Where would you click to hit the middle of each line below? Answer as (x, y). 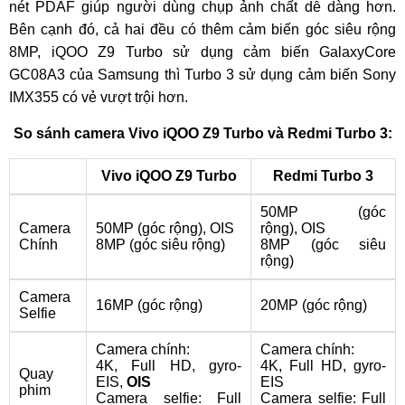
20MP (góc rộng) (314, 305)
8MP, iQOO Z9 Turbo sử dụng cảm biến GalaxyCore (202, 52)
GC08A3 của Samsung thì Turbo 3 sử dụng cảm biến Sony (202, 75)
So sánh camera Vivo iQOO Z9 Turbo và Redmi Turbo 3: (202, 133)
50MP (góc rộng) (149, 228)
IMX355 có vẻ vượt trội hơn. (99, 97)
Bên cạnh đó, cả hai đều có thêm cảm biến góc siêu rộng (202, 29)
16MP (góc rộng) (149, 305)
